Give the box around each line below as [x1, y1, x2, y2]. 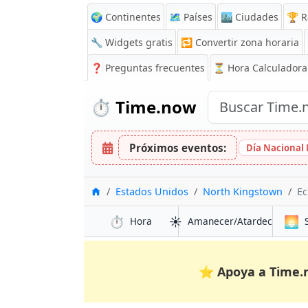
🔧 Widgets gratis [91, 36, 173, 49]
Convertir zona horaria [195, 36, 299, 49]
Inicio [100, 184, 126, 197]
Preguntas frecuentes [102, 61, 205, 74]
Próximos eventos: [129, 141, 226, 155]
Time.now [111, 96, 197, 118]
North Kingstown [203, 185, 283, 198]
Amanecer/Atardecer [187, 214, 282, 228]
